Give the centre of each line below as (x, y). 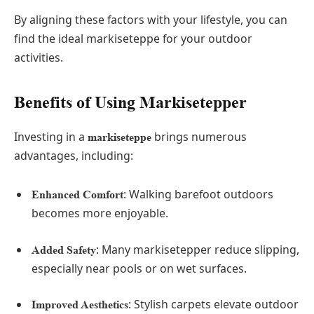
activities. (39, 58)
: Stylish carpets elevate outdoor (213, 305)
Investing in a (51, 136)
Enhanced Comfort (77, 195)
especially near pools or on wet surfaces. (139, 268)
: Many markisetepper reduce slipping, (198, 249)
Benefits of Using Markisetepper (130, 102)
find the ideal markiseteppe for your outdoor (133, 39)
